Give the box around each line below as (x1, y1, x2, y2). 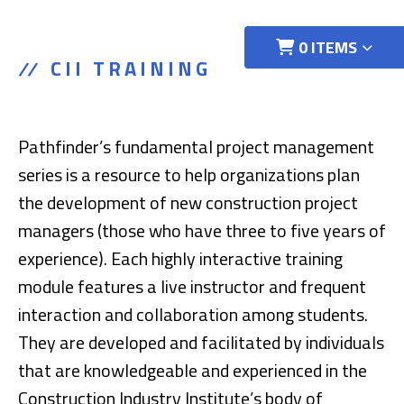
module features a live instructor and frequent (18, 272, 366, 300)
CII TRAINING (50, 53, 211, 84)
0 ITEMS (298, 35, 357, 60)
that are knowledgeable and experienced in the (18, 356, 367, 384)
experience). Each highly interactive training (18, 244, 343, 272)
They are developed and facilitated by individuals (18, 328, 384, 356)
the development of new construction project (18, 188, 358, 216)
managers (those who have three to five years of (18, 216, 386, 244)
